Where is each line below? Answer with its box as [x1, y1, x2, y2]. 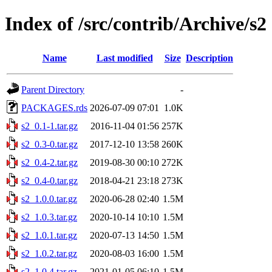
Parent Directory [21, 84, 84, 95]
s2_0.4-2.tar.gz [21, 157, 78, 168]
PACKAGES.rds [21, 102, 87, 113]
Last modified [96, 52, 153, 63]
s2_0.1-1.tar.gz [21, 120, 78, 131]
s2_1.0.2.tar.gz [21, 248, 77, 259]
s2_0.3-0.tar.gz [21, 138, 78, 149]
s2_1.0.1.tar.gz [21, 229, 77, 240]
